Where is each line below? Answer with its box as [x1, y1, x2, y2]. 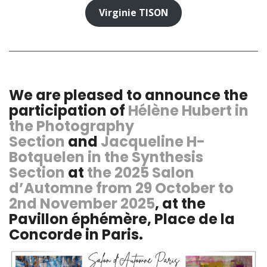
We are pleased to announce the [9, 85, 248, 105]
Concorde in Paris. [9, 224, 143, 244]
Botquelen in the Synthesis [9, 147, 203, 167]
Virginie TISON [99, 6, 168, 20]
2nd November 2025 [9, 193, 155, 213]
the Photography [9, 116, 134, 136]
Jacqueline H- [101, 131, 205, 151]
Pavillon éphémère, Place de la [9, 209, 235, 229]
